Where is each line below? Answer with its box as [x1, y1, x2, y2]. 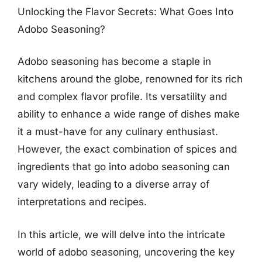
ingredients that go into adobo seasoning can [18, 161, 230, 173]
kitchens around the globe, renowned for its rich [18, 73, 243, 85]
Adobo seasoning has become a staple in [18, 56, 211, 67]
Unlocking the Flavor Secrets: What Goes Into [18, 5, 233, 18]
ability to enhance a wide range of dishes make [18, 108, 240, 120]
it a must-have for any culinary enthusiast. [18, 126, 218, 137]
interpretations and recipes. [18, 196, 147, 208]
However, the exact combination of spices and [18, 143, 237, 155]
